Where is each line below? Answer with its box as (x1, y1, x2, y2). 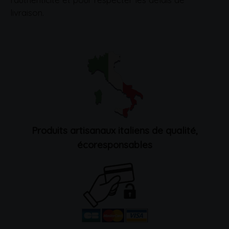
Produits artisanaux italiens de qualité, (31, 124, 198, 136)
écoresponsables (77, 138, 152, 151)
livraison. (10, 7, 44, 18)
